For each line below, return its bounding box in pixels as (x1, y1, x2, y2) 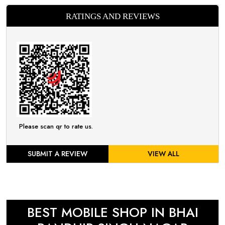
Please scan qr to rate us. (19, 122, 93, 131)
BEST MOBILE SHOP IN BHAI (27, 203, 198, 222)
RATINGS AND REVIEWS (65, 12, 160, 21)
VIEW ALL (147, 149, 179, 159)
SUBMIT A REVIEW (27, 149, 87, 159)
